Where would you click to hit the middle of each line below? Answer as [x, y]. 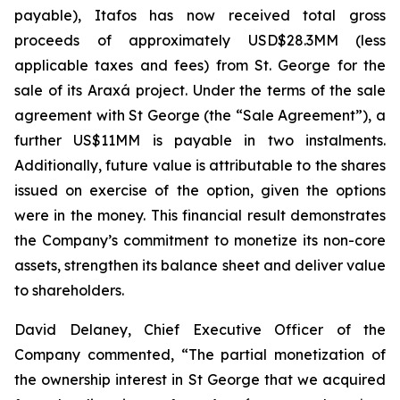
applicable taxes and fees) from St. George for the [200, 65]
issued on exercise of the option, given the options [200, 190]
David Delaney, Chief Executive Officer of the [200, 329]
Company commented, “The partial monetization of [200, 354]
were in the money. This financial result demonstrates [200, 215]
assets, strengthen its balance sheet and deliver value [200, 265]
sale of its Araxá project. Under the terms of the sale [200, 90]
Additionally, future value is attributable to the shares [200, 165]
